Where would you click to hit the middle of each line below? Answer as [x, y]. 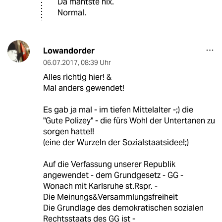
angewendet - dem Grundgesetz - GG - [113, 175]
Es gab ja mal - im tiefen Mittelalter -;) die [118, 110]
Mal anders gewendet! [83, 88]
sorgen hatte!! [68, 132]
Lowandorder [69, 51]
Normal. [72, 13]
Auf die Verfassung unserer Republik [109, 165]
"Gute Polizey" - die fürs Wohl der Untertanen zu [129, 121]
